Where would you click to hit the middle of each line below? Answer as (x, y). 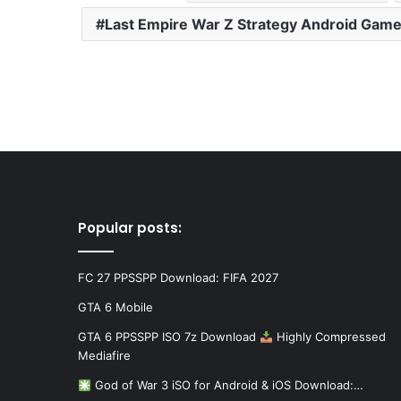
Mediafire (104, 356)
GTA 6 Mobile (115, 307)
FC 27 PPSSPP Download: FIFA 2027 (178, 278)
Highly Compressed (329, 337)
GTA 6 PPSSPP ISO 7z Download (169, 337)
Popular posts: (130, 228)
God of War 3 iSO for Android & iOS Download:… (227, 385)
